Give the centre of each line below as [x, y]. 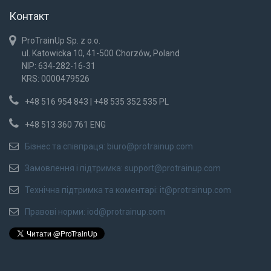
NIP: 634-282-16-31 [59, 66]
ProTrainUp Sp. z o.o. [61, 40]
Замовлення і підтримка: [75, 168]
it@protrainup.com [195, 190]
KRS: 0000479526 [56, 78]
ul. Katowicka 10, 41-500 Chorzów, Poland [101, 53]
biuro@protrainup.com [150, 146]
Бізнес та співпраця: [66, 146]
